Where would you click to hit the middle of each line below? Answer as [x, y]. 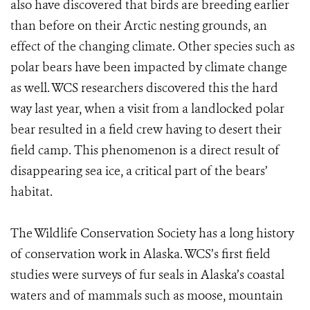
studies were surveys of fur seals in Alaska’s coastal [147, 275]
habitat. [31, 192]
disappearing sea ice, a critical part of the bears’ [139, 171]
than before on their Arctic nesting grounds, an [139, 26]
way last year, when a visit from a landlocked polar [147, 109]
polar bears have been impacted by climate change [149, 67]
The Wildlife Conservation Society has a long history [152, 233]
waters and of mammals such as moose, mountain [147, 295]
